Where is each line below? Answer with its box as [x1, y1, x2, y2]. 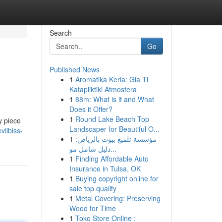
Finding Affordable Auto [75, 154, 149, 164]
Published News [49, 64, 100, 74]
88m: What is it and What [75, 94, 154, 104]
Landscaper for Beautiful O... [69, 124, 160, 134]
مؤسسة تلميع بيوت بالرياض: [75, 134, 157, 144]
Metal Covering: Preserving [75, 193, 161, 203]
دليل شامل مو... [110, 144, 116, 154]
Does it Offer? [69, 104, 112, 114]
